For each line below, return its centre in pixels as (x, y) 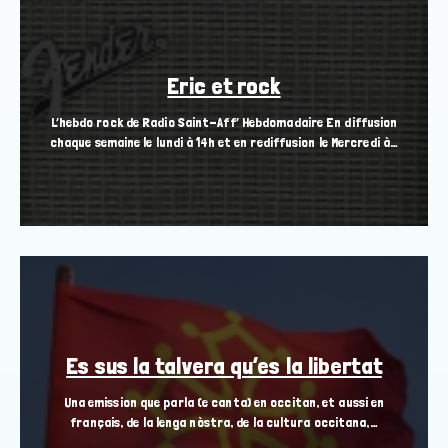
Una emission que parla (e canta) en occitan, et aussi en (224, 402)
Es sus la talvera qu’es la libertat (224, 366)
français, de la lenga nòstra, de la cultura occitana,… (224, 422)
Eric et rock (224, 86)
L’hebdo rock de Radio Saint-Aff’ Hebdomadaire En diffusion (224, 122)
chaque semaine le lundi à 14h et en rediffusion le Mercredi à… (224, 142)
